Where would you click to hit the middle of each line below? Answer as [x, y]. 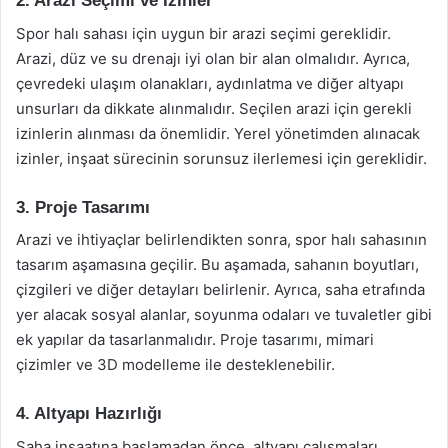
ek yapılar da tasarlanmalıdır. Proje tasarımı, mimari [195, 339]
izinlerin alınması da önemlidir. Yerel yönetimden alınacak [218, 133]
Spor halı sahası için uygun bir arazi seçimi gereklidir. [203, 33]
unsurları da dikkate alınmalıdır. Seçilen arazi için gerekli [214, 108]
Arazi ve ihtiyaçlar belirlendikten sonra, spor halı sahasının [221, 239]
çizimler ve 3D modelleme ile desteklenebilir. [175, 364]
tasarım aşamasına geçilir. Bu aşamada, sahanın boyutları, [217, 264]
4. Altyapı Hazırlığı [89, 413]
